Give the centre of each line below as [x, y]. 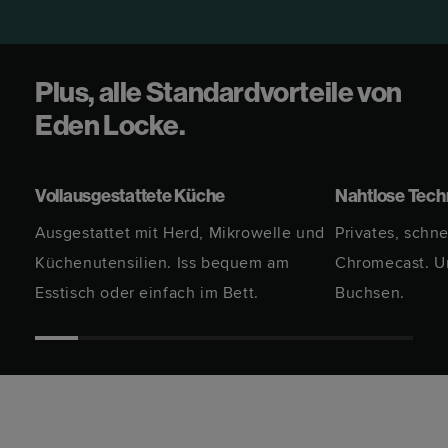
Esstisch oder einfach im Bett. [147, 293]
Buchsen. [370, 293]
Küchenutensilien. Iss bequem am [162, 263]
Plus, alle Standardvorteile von [218, 95]
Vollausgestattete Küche [130, 197]
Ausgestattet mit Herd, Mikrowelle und [180, 233]
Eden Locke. [110, 128]
